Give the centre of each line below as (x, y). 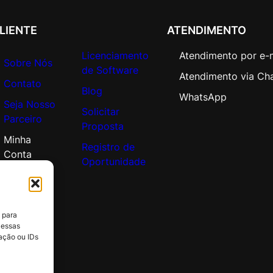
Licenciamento (115, 55)
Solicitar (101, 111)
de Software (110, 70)
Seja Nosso (30, 104)
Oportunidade (114, 161)
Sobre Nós (28, 62)
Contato (23, 83)
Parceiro (23, 119)
